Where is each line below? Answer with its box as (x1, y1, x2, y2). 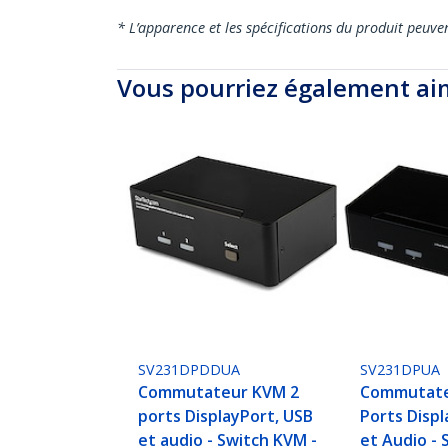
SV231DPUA (360, 360, 441, 380)
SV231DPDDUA (138, 360, 241, 380)
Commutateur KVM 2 (138, 381, 300, 404)
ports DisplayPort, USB (138, 405, 314, 428)
